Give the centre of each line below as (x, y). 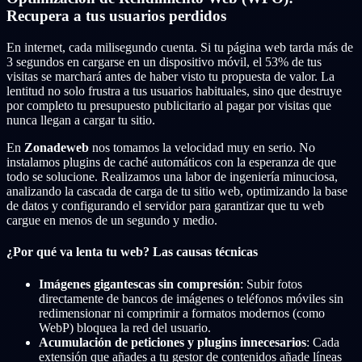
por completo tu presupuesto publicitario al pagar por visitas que (169, 106)
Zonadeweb (57, 148)
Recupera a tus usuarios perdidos (116, 16)
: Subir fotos (271, 284)
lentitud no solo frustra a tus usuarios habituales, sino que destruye (174, 91)
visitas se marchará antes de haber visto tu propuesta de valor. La (170, 77)
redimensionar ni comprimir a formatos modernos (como (182, 313)
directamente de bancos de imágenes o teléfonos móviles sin (191, 298)
